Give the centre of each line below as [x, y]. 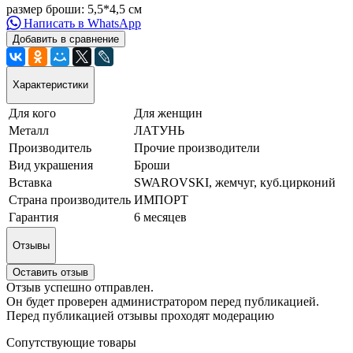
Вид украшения [51, 165]
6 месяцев [160, 217]
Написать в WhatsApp [81, 23]
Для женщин [168, 113]
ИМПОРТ [161, 199]
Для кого [32, 113]
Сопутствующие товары [71, 343]
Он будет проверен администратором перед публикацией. [163, 302]
